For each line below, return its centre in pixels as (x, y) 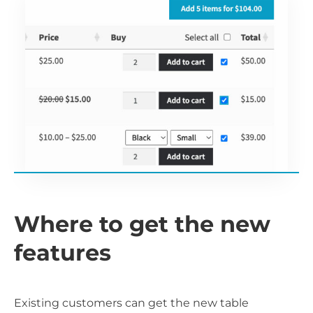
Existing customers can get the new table (131, 303)
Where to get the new (142, 224)
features (63, 252)
